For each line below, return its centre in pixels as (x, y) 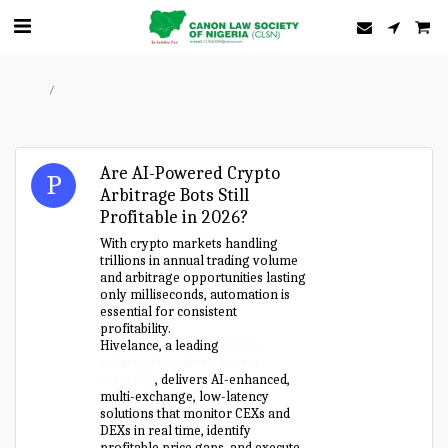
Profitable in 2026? (174, 217)
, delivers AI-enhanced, (223, 379)
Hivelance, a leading (161, 345)
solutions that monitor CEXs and (195, 413)
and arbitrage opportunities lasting (203, 277)
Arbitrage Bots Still (175, 195)
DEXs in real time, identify (176, 430)
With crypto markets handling (189, 243)
